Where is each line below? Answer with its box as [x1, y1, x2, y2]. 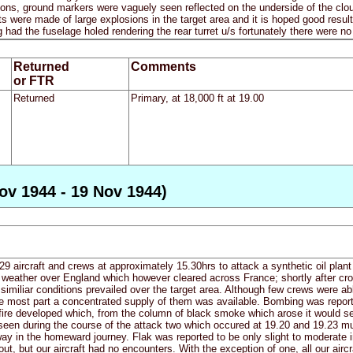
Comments [130, 60, 196, 74]
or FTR [13, 74, 54, 88]
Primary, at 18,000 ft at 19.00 [130, 92, 264, 105]
